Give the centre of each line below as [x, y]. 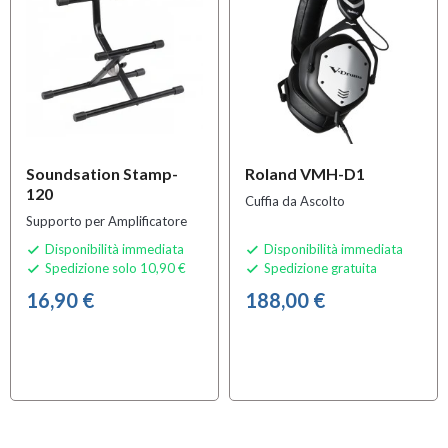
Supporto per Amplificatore [106, 220]
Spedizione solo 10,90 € [114, 267]
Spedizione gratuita [319, 267]
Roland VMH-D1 [305, 173]
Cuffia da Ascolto [295, 200]
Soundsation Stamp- [102, 173]
